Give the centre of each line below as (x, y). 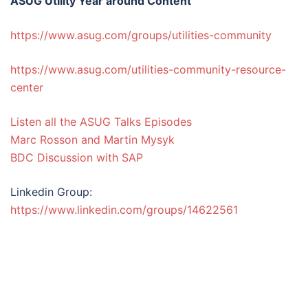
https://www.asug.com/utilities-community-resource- (148, 69)
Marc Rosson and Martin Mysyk (92, 140)
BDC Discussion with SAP (77, 157)
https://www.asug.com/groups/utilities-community (141, 35)
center (27, 87)
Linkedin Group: (53, 192)
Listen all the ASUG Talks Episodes (101, 122)
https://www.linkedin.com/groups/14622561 (124, 210)
